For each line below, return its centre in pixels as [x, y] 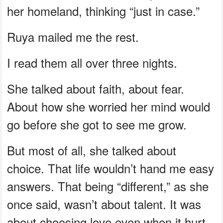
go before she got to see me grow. [97, 124]
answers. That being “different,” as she [108, 186]
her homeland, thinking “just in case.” [104, 11]
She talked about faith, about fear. [96, 89]
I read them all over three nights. [92, 63]
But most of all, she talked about [92, 150]
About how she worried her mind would [109, 107]
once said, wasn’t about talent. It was [104, 204]
